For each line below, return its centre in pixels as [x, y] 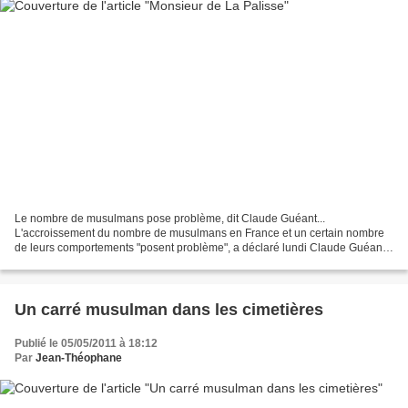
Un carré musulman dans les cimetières [169, 310]
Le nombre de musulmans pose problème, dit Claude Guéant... [170, 219]
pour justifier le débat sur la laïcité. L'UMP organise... [144, 263]
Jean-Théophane [79, 358]
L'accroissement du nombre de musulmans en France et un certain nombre [199, 234]
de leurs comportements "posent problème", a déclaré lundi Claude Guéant [200, 248]
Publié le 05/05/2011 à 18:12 [86, 344]
